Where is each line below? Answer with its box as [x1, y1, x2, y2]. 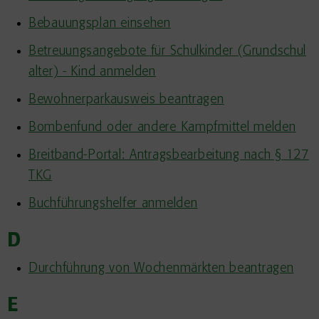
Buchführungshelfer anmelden [28, 197, 198, 211]
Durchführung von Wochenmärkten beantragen [28, 261, 294, 276]
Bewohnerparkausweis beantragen [28, 93, 224, 107]
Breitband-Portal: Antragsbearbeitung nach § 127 [28, 148, 309, 162]
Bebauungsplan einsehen [28, 16, 171, 31]
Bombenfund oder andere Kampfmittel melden [28, 120, 296, 135]
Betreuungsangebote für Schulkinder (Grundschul [28, 44, 307, 58]
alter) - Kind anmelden [28, 65, 156, 79]
